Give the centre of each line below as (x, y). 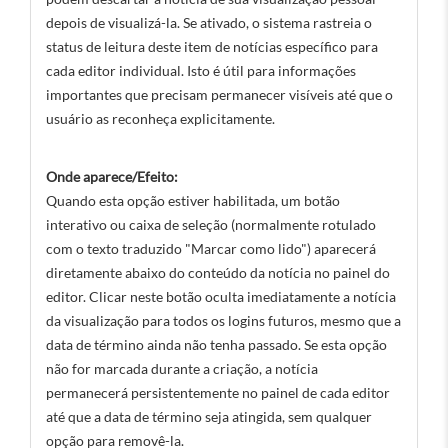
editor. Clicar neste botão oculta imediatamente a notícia (221, 296)
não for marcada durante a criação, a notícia (182, 368)
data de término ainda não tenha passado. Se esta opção (216, 344)
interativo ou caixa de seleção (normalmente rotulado (211, 224)
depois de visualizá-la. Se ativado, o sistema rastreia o (209, 22)
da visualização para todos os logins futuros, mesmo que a (223, 320)
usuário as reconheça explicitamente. (160, 118)
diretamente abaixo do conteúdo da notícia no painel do (218, 272)
